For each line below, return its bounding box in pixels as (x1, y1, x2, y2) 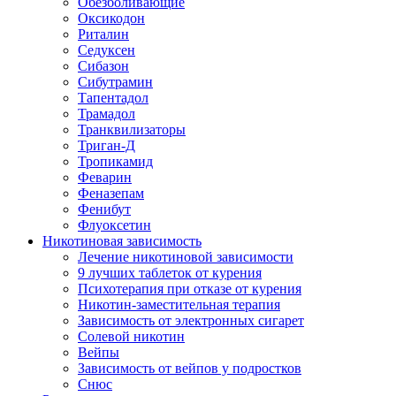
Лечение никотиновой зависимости (78, 249, 293, 264)
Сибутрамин (78, 74, 153, 89)
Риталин (78, 27, 129, 42)
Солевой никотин (78, 329, 185, 344)
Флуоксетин (78, 217, 151, 232)
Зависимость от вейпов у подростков (78, 361, 301, 376)
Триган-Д (78, 138, 135, 153)
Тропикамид (78, 154, 153, 169)
